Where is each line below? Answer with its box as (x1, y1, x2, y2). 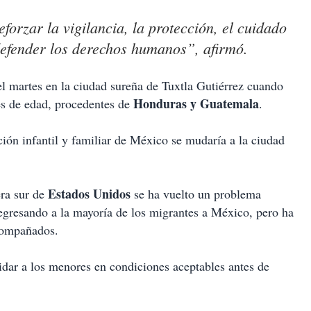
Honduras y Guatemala (133, 94, 259, 113)
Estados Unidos (48, 185, 131, 203)
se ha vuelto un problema (131, 185, 261, 203)
